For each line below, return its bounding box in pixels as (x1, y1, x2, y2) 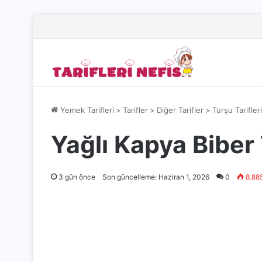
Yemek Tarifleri (58, 105, 114, 115)
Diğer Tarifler (157, 105, 204, 115)
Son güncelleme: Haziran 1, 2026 (102, 173, 209, 181)
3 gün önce (58, 173, 95, 181)
